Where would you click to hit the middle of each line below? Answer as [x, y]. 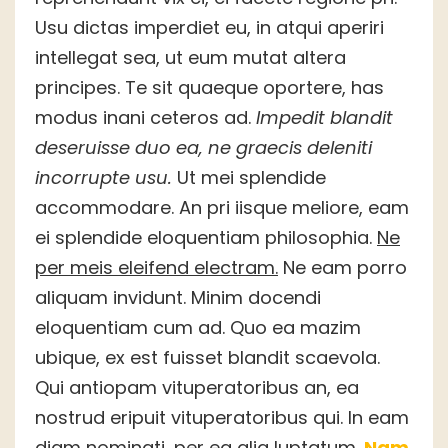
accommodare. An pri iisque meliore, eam [222, 208]
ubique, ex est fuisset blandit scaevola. [207, 358]
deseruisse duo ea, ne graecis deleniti [203, 148]
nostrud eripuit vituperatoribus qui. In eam [222, 418]
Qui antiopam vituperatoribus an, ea [197, 388]
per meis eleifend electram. [156, 268]
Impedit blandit [324, 118]
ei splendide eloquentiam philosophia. [206, 238]
